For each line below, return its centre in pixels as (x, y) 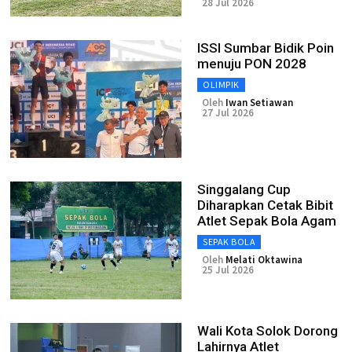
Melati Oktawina (264, 260)
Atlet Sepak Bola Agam (267, 221)
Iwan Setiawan (259, 103)
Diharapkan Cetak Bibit (265, 205)
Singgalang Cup (244, 189)
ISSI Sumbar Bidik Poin (266, 48)
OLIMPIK (221, 84)
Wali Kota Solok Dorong (268, 331)
